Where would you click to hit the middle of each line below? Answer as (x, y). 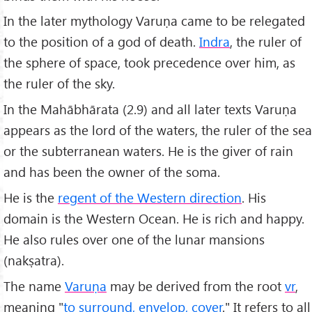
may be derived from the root (196, 286)
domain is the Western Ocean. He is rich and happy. (154, 219)
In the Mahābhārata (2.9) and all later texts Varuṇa (150, 109)
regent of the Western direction (150, 198)
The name (34, 286)
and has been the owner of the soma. (112, 172)
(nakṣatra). (34, 260)
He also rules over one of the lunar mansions (134, 240)
